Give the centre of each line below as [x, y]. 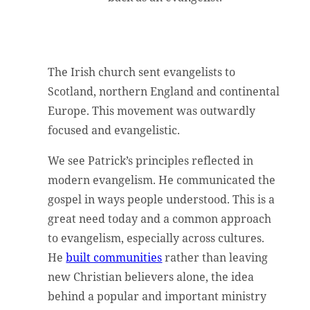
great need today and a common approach [160, 219]
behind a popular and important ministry [157, 297]
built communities [114, 258]
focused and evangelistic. [116, 130]
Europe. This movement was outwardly [152, 111]
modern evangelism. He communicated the [162, 180]
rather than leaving [215, 258]
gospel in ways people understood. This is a [162, 200]
